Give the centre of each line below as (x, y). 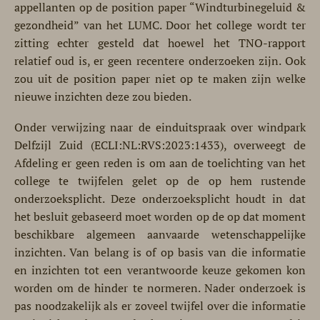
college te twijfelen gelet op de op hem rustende (160, 181)
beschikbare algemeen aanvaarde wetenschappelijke (160, 234)
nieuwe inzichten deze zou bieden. (103, 96)
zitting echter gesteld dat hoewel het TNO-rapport (160, 43)
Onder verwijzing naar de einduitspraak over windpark (160, 127)
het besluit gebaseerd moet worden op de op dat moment (160, 216)
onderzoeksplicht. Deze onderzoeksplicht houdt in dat (160, 199)
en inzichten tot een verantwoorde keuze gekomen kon (160, 270)
